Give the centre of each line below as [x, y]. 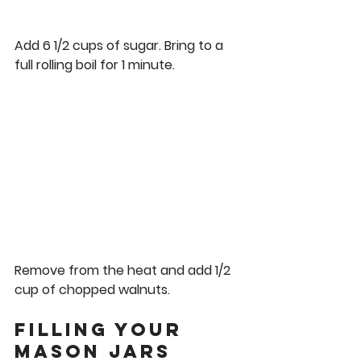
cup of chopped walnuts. [94, 290]
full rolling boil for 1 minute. [98, 64]
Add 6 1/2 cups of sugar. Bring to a [120, 45]
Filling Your [102, 330]
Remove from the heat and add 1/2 [124, 271]
